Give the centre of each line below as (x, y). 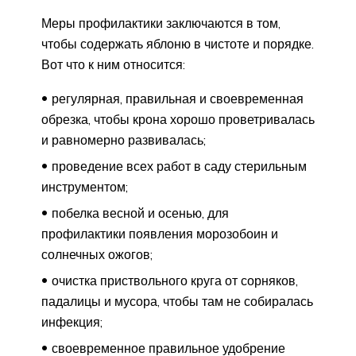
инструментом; (85, 187)
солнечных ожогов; (97, 255)
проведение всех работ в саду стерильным (179, 166)
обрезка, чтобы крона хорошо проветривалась (178, 120)
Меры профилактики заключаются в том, (161, 23)
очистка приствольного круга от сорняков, (175, 281)
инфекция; (72, 322)
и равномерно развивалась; (124, 140)
